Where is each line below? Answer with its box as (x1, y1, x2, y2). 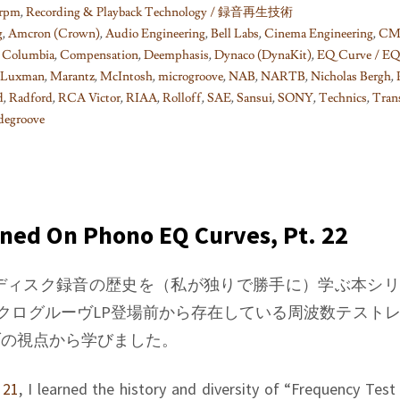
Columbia (2, 46, 54, 63)
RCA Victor (58, 89, 121, 106)
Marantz (50, 68, 95, 85)
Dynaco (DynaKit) (214, 46, 312, 63)
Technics (319, 89, 367, 106)
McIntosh (100, 68, 153, 85)
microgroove (158, 68, 223, 85)
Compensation (60, 46, 138, 63)
